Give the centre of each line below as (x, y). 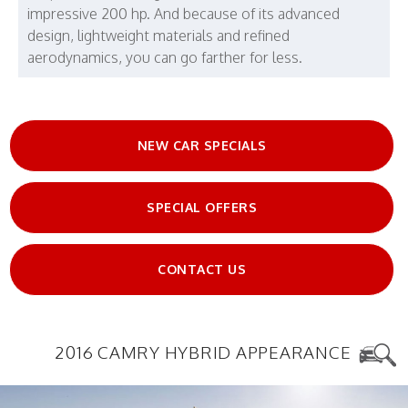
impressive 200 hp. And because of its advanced (184, 14)
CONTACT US (202, 270)
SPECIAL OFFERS (202, 208)
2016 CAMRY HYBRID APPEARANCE (205, 352)
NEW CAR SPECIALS (202, 146)
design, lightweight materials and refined (158, 36)
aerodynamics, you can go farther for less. (165, 58)
